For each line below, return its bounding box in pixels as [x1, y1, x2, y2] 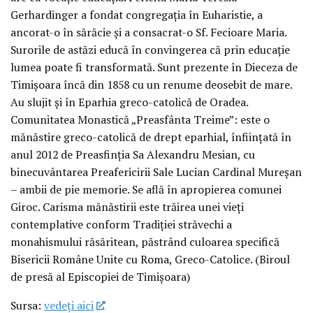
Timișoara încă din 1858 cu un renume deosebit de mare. [10, 77, 292, 93]
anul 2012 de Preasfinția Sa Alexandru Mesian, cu [10, 147, 255, 163]
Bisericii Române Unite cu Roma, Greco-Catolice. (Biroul [10, 252, 290, 268]
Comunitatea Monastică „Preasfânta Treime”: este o [10, 112, 270, 128]
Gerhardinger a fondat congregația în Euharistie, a [10, 7, 263, 23]
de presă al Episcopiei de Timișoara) [10, 269, 190, 285]
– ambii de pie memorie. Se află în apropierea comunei [10, 182, 282, 198]
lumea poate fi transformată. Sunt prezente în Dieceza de [10, 59, 298, 75]
